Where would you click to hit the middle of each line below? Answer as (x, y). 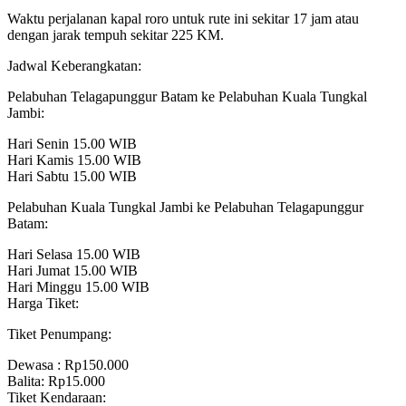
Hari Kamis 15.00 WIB (74, 160)
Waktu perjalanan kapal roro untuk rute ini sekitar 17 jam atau (183, 19)
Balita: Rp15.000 (56, 382)
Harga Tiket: (43, 304)
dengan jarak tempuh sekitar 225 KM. (116, 35)
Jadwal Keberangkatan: (74, 66)
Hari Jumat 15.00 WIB (72, 271)
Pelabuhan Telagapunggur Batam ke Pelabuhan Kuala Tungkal (187, 97)
